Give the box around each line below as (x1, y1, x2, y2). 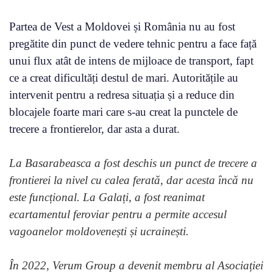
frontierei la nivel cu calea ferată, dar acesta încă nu (9, 174, 253, 187)
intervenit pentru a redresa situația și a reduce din (9, 88, 235, 102)
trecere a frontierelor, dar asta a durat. (9, 122, 180, 136)
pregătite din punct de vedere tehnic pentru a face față (9, 37, 257, 51)
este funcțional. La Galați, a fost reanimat (9, 191, 205, 204)
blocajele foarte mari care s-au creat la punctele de (9, 105, 238, 119)
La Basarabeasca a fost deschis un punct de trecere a (9, 157, 257, 170)
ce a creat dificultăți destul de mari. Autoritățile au (9, 71, 238, 85)
